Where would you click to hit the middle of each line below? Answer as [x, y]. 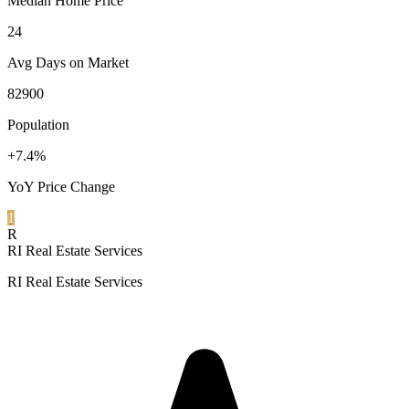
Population [38, 124]
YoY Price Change [61, 186]
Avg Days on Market [68, 62]
